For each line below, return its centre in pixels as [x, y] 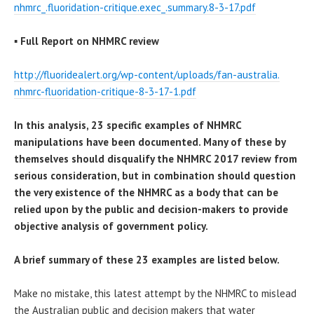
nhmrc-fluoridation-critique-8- [81, 92]
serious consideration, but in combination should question [155, 176]
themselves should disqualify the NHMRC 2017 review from [156, 159]
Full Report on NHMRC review [90, 41]
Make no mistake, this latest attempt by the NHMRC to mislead [155, 294]
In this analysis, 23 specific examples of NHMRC [128, 125]
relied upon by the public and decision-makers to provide [151, 210]
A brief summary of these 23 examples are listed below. [147, 260]
